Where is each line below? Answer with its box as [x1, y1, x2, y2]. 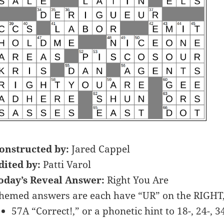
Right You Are [106, 173, 168, 186]
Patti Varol [40, 157, 91, 171]
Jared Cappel [71, 142, 130, 155]
